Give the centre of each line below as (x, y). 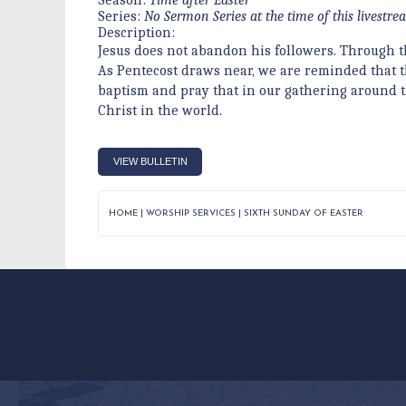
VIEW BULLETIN (150, 162)
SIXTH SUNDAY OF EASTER (304, 213)
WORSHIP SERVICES (191, 213)
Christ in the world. (160, 110)
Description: (136, 32)
